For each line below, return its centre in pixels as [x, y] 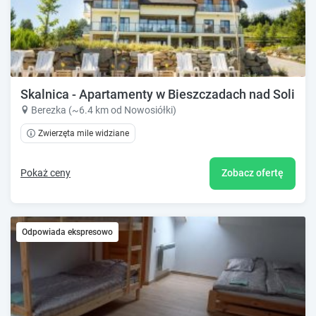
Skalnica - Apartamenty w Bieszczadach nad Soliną [165, 94]
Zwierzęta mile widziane [84, 133]
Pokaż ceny [45, 173]
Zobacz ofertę [253, 173]
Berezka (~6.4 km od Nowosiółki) [104, 110]
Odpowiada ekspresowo [67, 232]
